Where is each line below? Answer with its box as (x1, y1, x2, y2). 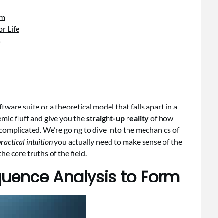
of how (149, 113, 173, 123)
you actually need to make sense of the (53, 137, 182, 146)
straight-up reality (86, 113, 149, 123)
